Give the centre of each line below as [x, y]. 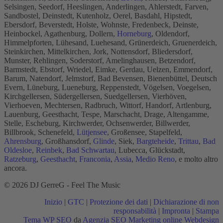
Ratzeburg [20, 159]
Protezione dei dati [119, 202]
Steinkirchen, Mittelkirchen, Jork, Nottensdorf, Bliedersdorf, [98, 51]
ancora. [15, 168]
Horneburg [134, 33]
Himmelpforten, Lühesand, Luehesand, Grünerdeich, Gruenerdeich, [111, 42]
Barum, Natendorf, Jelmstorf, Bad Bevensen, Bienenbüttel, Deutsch [111, 78]
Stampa [207, 211]
